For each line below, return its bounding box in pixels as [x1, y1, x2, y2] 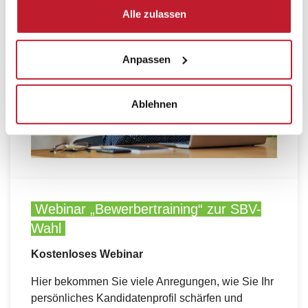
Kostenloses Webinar [31, 248, 143, 261]
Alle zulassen [122, 8, 186, 20]
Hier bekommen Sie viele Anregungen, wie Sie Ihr [31, 276, 274, 288]
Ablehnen [131, 98, 177, 110]
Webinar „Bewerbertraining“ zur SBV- [31, 201, 261, 217]
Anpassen [122, 53, 170, 65]
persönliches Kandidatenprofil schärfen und [31, 292, 243, 305]
